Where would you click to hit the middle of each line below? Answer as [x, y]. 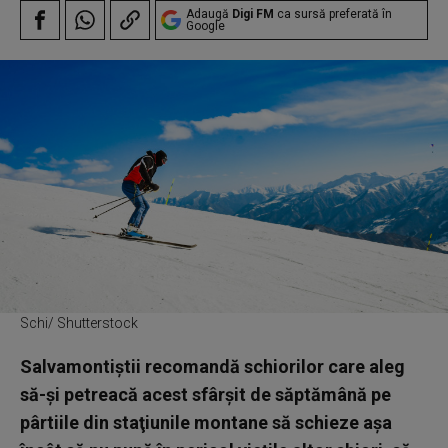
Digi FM [253, 14]
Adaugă [209, 14]
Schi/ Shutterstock [79, 322]
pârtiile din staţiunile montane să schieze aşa [206, 422]
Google [205, 26]
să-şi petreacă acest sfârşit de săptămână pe [205, 394]
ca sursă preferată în [333, 14]
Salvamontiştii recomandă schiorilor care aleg [212, 366]
